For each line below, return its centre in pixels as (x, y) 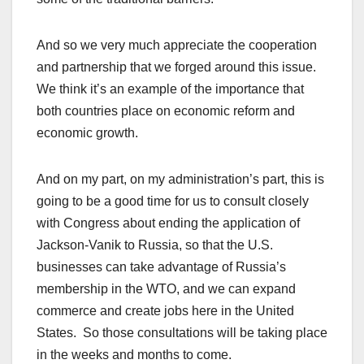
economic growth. (87, 133)
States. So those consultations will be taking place (182, 333)
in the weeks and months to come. (134, 355)
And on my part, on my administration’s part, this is (180, 180)
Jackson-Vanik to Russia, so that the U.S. (155, 245)
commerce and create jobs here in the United (165, 311)
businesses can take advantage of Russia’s (161, 267)
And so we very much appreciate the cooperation (177, 45)
